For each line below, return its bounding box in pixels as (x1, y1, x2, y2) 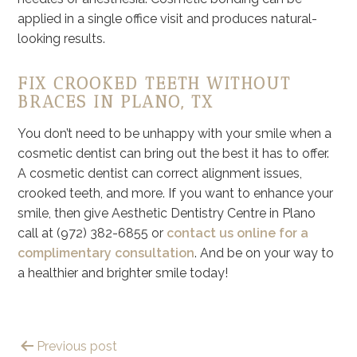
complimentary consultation (18, 245, 195, 261)
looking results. (18, 31, 106, 47)
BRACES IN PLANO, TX (18, 91, 214, 112)
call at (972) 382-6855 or (18, 225, 167, 241)
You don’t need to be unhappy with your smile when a (18, 125, 332, 141)
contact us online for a (167, 225, 309, 241)
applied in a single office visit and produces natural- (18, 11, 318, 27)
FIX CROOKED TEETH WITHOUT (18, 73, 291, 93)
